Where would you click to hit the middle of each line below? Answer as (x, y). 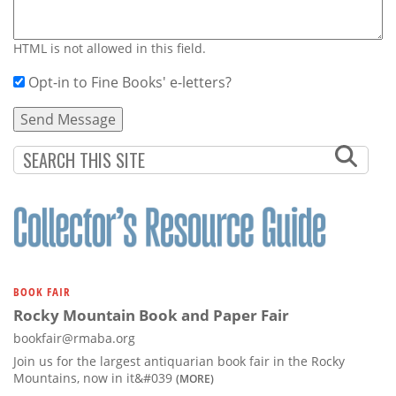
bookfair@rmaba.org (74, 338)
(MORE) (195, 378)
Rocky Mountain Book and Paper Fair (151, 315)
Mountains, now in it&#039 (95, 377)
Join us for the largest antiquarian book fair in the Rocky (179, 361)
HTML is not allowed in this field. (110, 48)
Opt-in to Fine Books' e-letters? (130, 82)
